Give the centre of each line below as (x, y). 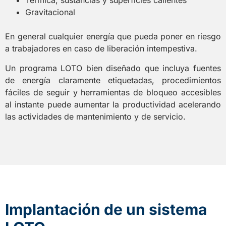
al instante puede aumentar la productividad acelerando (113, 104)
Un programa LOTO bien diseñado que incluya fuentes (113, 68)
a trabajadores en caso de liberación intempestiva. (101, 49)
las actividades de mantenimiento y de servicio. (95, 116)
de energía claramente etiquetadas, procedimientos (113, 80)
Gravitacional (50, 12)
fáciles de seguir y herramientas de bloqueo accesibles (113, 92)
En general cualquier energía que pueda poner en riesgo (113, 37)
